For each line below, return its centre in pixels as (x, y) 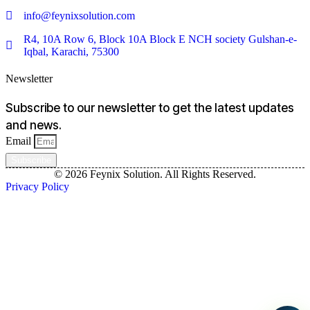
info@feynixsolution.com (80, 15)
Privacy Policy (37, 187)
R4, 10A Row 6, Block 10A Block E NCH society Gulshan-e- (161, 39)
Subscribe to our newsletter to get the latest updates (150, 108)
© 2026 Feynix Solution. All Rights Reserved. (155, 174)
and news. (34, 126)
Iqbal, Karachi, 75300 (72, 51)
